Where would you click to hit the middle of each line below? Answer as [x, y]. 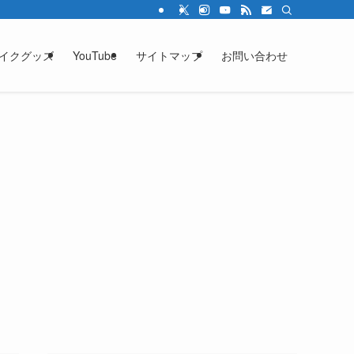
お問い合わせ [254, 55]
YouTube [95, 55]
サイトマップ [169, 55]
